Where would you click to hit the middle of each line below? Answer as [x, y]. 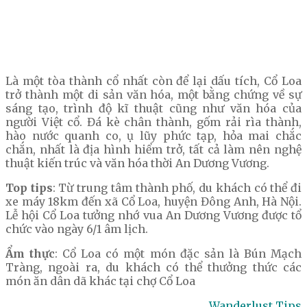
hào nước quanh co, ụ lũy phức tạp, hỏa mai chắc [153, 136]
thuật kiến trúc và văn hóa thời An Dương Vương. [137, 163]
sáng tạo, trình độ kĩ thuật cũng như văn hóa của [153, 109]
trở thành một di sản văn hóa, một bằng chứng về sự [153, 95]
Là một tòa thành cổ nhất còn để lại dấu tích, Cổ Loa [153, 81]
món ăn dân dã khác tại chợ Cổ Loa [100, 281]
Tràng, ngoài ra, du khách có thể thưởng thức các [153, 268]
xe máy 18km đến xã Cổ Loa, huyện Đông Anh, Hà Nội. [153, 202]
